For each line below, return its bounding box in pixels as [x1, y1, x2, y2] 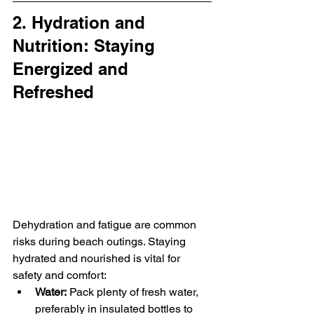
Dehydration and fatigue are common [13, 217, 199, 231]
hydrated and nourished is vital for [13, 251, 183, 265]
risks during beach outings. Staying [13, 234, 189, 248]
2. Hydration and [13, 13, 150, 33]
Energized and [13, 59, 133, 79]
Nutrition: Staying [13, 36, 160, 56]
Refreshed [13, 82, 94, 102]
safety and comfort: [13, 268, 107, 282]
